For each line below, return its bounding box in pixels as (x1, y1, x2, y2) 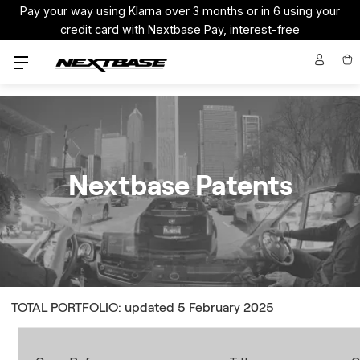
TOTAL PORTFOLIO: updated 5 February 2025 (11, 300, 274, 314)
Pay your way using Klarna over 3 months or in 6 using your (20, 4, 340, 18)
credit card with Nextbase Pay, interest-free (60, 22, 300, 36)
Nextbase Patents (67, 170, 292, 201)
